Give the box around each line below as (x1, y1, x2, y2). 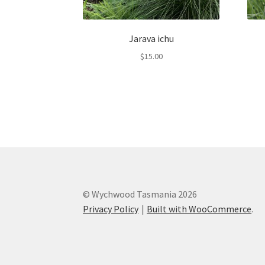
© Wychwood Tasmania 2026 (83, 188, 198, 201)
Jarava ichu (128, 32, 174, 44)
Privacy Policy (83, 203, 139, 215)
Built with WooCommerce (147, 203, 252, 215)
